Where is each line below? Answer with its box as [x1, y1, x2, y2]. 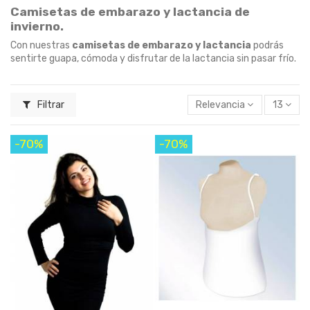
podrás [251, 39, 284, 51]
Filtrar [35, 98, 64, 111]
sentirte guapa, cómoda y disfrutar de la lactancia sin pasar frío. [10, 52, 296, 64]
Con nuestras [10, 39, 72, 51]
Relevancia [196, 98, 246, 111]
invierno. [10, 19, 64, 33]
